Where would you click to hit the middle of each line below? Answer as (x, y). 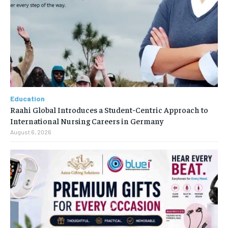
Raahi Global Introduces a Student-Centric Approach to (109, 109)
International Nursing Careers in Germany (87, 120)
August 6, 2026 (31, 132)
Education (27, 98)
